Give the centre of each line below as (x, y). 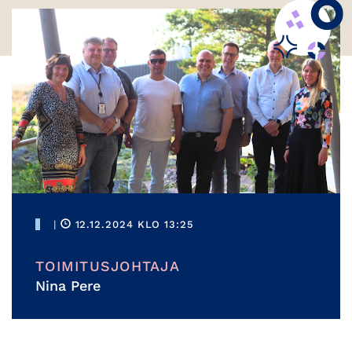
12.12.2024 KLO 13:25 (132, 225)
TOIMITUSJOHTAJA (108, 266)
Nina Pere (68, 286)
